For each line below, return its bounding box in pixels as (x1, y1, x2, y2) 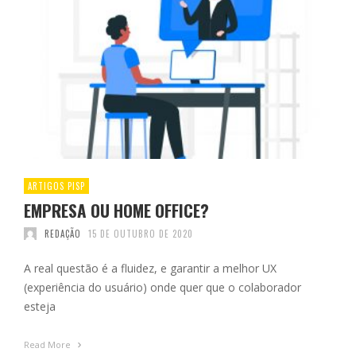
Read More (24, 338, 73, 350)
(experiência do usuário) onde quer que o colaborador (24, 279, 301, 295)
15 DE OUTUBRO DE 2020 (88, 226, 193, 240)
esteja (24, 298, 56, 314)
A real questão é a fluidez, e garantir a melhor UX (24, 260, 277, 276)
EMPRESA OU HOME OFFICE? (24, 197, 209, 222)
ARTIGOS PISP (28, 179, 85, 192)
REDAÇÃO (44, 226, 81, 240)
